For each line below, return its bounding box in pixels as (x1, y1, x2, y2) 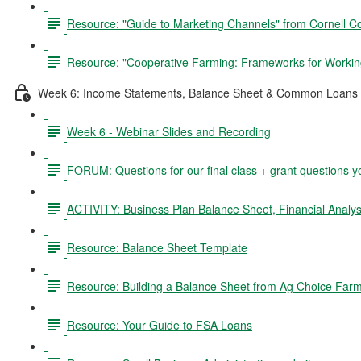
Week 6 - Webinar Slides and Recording (67, 122, 271, 139)
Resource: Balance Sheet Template (67, 239, 247, 255)
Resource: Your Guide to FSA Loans (67, 316, 252, 333)
